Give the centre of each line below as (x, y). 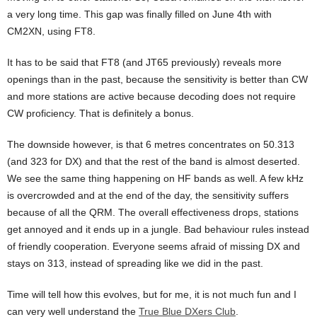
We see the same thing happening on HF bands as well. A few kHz (155, 179)
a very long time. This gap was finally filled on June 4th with (139, 15)
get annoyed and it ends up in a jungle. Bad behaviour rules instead (158, 230)
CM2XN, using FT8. (51, 31)
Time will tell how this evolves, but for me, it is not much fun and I (152, 295)
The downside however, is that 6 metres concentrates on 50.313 (151, 145)
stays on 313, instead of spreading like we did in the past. (135, 264)
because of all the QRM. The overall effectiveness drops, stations (153, 213)
